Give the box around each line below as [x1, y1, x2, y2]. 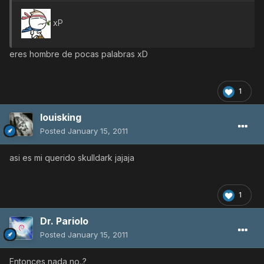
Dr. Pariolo [40, 215, 88, 227]
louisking [40, 111, 81, 124]
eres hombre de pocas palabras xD [9, 49, 148, 60]
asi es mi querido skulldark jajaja [9, 153, 134, 163]
